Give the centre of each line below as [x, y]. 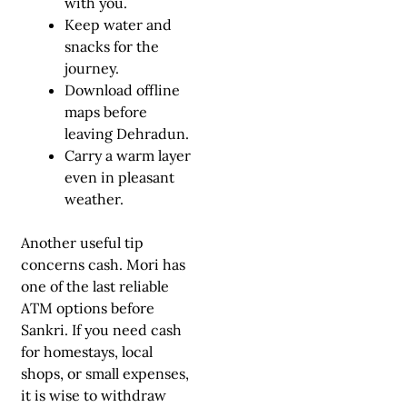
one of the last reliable [95, 286]
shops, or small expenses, [105, 373]
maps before [106, 112]
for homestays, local [87, 352]
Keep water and [118, 25]
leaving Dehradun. [127, 134]
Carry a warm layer [128, 155]
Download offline [122, 90]
